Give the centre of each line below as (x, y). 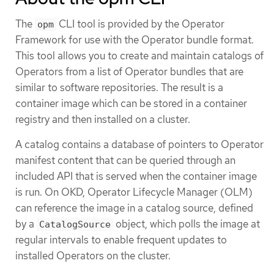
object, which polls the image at (187, 224)
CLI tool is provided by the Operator (140, 24)
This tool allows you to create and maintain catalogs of (139, 55)
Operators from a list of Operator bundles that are (129, 71)
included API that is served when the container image (136, 176)
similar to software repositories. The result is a (119, 87)
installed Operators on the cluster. (93, 256)
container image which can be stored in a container (131, 103)
